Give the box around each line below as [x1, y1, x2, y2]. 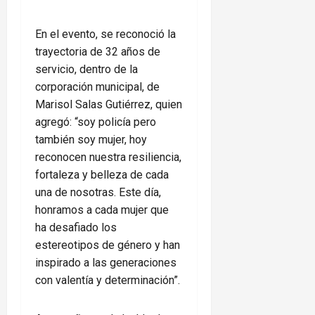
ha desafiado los [35, 221, 117, 235]
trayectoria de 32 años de [35, 45, 160, 59]
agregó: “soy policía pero [35, 115, 156, 129]
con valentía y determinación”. [35, 274, 180, 288]
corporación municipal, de [35, 80, 160, 94]
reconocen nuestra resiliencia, [35, 150, 181, 165]
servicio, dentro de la [35, 63, 138, 77]
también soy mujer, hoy [35, 133, 147, 147]
